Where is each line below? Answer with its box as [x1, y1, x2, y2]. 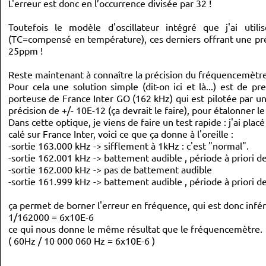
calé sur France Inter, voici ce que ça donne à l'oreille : [8, 128, 233, 140]
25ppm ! [8, 45, 43, 56]
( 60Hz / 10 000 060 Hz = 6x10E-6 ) [8, 235, 155, 246]
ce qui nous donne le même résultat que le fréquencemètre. [8, 223, 262, 235]
